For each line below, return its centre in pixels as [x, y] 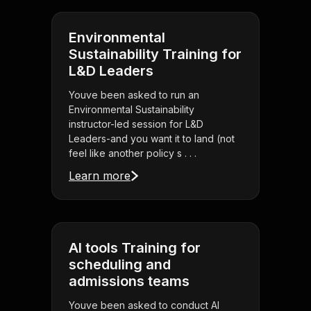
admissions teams [129, 281]
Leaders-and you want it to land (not [152, 139]
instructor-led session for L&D [136, 124]
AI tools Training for [135, 248]
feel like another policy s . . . [133, 153]
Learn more [100, 176]
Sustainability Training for [155, 54]
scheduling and [120, 265]
